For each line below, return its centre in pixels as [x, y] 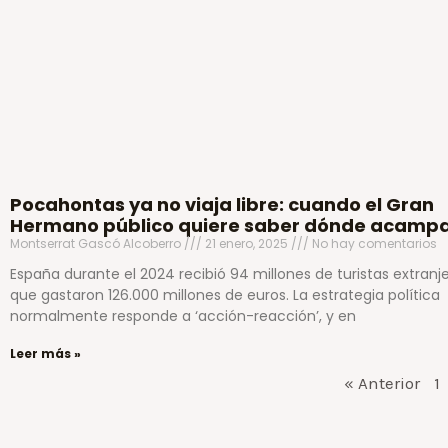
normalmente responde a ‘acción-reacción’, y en [183, 316]
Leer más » [45, 354]
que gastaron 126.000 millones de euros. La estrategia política [225, 295]
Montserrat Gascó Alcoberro [97, 244]
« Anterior [381, 383]
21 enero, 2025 [246, 244]
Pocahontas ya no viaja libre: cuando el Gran [222, 205]
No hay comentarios [373, 244]
